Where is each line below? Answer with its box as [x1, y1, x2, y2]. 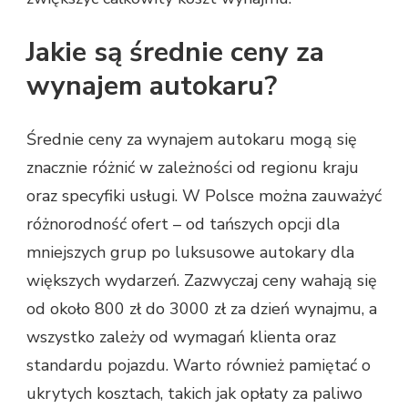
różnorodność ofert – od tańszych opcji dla [26, 213, 340, 236]
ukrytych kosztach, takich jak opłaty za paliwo [26, 382, 362, 405]
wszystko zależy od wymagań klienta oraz [26, 326, 336, 349]
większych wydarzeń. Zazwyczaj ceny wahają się [26, 270, 377, 292]
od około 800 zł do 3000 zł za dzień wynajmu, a [26, 298, 377, 321]
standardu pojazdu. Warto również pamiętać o [26, 354, 371, 377]
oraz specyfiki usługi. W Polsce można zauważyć [26, 185, 382, 208]
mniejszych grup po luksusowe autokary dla [26, 241, 354, 264]
